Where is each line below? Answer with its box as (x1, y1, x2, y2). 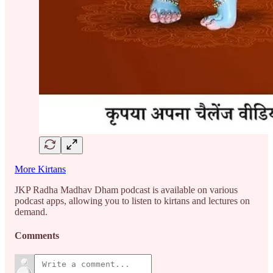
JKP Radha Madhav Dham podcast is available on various (15, 184, 238, 195)
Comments (15, 230, 59, 241)
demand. (15, 206, 48, 217)
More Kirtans (15, 163, 66, 174)
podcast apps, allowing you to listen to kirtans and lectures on (15, 195, 250, 206)
